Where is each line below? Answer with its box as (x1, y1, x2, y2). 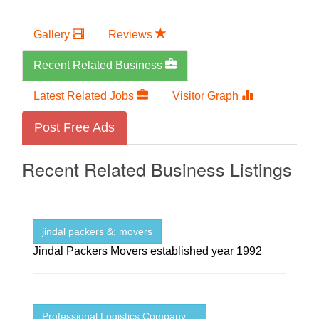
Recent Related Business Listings (22, 155, 292, 182)
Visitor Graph (172, 89, 241, 102)
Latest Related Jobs (33, 89, 137, 102)
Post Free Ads (34, 120, 115, 135)
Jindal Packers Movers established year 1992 (33, 244, 262, 257)
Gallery (33, 28, 73, 41)
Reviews (108, 28, 155, 41)
